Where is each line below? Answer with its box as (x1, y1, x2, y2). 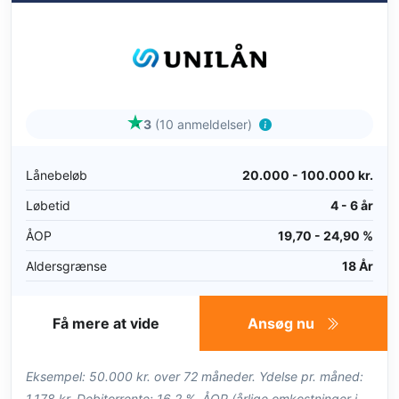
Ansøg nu (248, 313, 318, 332)
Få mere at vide (52, 313, 159, 332)
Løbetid (26, 197, 70, 213)
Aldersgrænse (26, 257, 107, 273)
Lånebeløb (26, 167, 87, 183)
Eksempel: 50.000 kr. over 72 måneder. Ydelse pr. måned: (26, 368, 363, 384)
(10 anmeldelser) (155, 116, 252, 132)
